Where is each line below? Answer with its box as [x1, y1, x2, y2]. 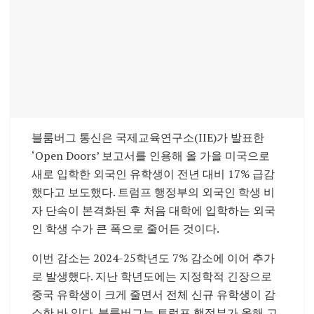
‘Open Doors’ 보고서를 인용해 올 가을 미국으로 [32, 147, 270, 163]
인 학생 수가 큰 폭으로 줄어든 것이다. [32, 220, 219, 236]
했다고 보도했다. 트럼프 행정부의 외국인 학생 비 [32, 184, 275, 200]
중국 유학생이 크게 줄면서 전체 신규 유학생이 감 [32, 286, 275, 302]
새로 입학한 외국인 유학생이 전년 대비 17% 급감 [32, 165, 275, 182]
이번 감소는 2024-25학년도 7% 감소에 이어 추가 [32, 250, 275, 266]
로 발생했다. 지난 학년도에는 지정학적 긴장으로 [32, 268, 272, 284]
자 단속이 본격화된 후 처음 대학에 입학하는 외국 [32, 202, 275, 218]
